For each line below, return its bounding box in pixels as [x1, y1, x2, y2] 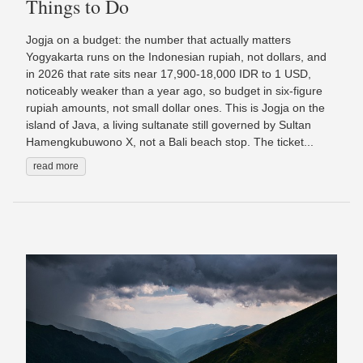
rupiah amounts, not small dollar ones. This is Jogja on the [26, 101, 325, 115]
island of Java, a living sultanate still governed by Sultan [26, 118, 311, 132]
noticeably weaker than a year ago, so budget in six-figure [26, 84, 322, 98]
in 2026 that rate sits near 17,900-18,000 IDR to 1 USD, [26, 67, 311, 81]
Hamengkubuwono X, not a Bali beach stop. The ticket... [26, 135, 314, 149]
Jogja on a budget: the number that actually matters [26, 33, 291, 47]
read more [33, 160, 79, 173]
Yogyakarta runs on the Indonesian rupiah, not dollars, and [26, 50, 327, 64]
